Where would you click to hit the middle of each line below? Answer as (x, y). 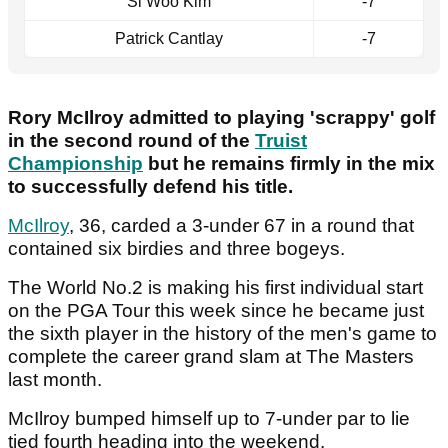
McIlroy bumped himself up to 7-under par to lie (209, 419)
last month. (57, 380)
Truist (281, 141)
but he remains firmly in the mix (289, 164)
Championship (75, 164)
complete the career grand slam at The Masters (211, 357)
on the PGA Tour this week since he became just (216, 311)
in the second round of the (131, 141)
